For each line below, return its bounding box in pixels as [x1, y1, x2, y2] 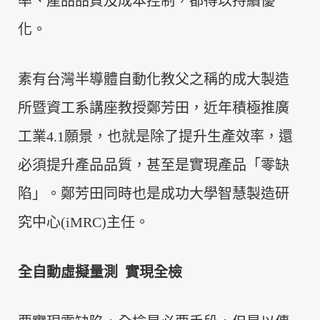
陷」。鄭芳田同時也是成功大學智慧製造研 [18, 186, 289, 201]
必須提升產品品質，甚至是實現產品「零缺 [18, 157, 289, 173]
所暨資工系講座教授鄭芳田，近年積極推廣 [18, 100, 289, 116]
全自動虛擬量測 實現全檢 [18, 264, 182, 280]
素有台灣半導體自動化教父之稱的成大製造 [18, 71, 289, 87]
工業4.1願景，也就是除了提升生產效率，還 [18, 129, 293, 144]
